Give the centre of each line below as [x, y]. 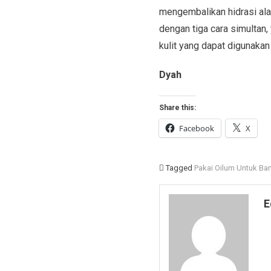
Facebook [196, 128]
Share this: [177, 107]
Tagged [180, 168]
